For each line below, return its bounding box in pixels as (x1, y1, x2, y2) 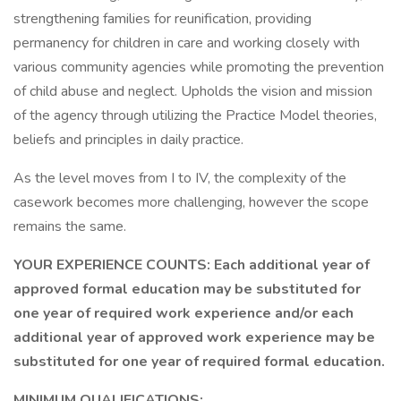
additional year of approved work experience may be (13, 328, 375, 347)
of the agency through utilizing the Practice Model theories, (13, 106, 377, 125)
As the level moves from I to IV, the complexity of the (13, 168, 346, 188)
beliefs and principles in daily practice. (13, 130, 243, 149)
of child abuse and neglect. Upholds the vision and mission (13, 81, 372, 101)
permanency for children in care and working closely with (13, 33, 360, 53)
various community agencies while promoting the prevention (13, 57, 384, 77)
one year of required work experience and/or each (13, 303, 354, 323)
